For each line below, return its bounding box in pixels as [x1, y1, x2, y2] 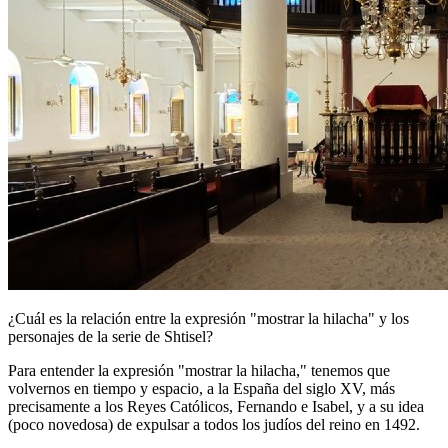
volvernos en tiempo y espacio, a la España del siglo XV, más [8, 379, 395, 397]
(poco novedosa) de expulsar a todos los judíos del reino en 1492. [8, 415, 420, 433]
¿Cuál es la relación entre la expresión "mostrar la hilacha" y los [8, 309, 409, 327]
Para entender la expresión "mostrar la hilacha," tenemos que [8, 361, 390, 379]
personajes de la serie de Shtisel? [8, 327, 213, 345]
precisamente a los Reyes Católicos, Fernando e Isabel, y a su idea [8, 397, 424, 415]
